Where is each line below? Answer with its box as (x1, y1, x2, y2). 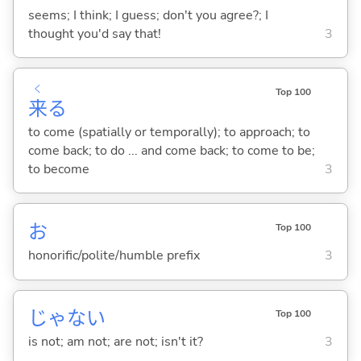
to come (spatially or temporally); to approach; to (27, 122, 310, 141)
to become (27, 160, 89, 178)
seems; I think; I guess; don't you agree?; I (27, 6, 268, 24)
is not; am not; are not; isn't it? (27, 333, 203, 351)
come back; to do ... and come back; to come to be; (27, 141, 315, 160)
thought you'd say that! (27, 24, 161, 43)
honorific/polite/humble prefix (27, 246, 200, 264)
